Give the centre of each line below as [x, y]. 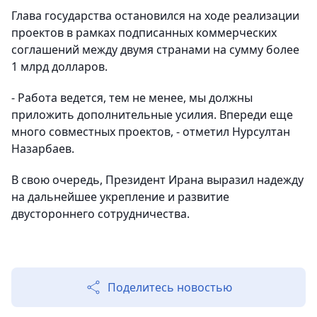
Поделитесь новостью [170, 287]
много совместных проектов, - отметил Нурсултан [151, 132]
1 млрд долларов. [59, 67]
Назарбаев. [43, 149]
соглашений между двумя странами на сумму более [155, 50]
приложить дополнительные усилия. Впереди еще [152, 115]
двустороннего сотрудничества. [100, 214]
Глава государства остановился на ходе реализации [155, 16]
